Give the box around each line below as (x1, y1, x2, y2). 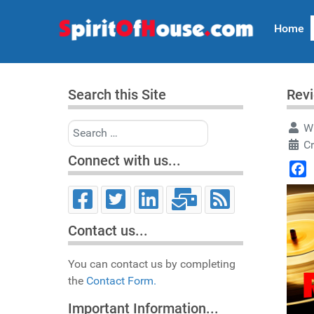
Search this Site (68, 86, 166, 103)
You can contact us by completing (68, 257, 235, 271)
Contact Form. (86, 274, 156, 288)
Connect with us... (68, 152, 181, 169)
